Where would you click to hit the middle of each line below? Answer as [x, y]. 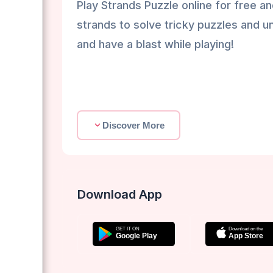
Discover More [133, 125]
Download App [120, 194]
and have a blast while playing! [155, 44]
